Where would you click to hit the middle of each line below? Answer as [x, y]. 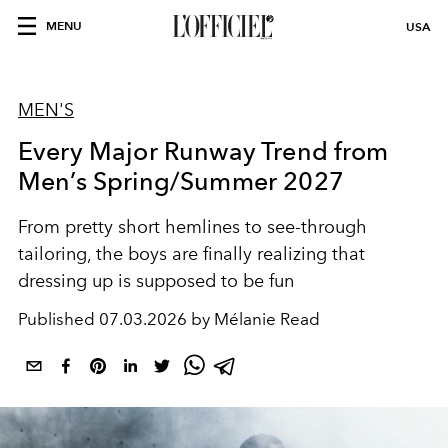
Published [58, 319]
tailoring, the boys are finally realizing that [191, 254]
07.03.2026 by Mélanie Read [209, 319]
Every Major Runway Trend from [203, 151]
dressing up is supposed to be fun [156, 281]
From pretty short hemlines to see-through [192, 227]
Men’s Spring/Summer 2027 [181, 181]
